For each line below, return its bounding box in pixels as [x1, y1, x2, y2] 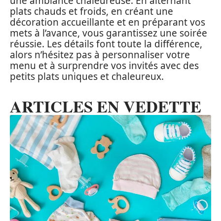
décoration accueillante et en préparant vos [10, 15, 205, 29]
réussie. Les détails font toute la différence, [10, 37, 202, 50]
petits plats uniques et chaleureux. [10, 70, 164, 83]
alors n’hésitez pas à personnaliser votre [10, 48, 190, 61]
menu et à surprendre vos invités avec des [10, 59, 199, 72]
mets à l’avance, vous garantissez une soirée [10, 26, 207, 39]
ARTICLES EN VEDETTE [10, 94, 201, 118]
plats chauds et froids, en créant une [10, 4, 173, 18]
